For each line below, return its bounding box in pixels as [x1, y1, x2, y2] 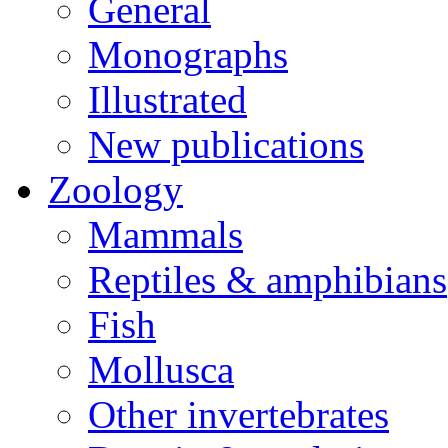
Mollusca [88, 348, 234, 392]
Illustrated [88, 78, 247, 122]
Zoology [48, 168, 183, 212]
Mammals [88, 213, 243, 257]
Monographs [88, 33, 288, 77]
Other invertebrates [88, 393, 389, 437]
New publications [88, 123, 364, 167]
